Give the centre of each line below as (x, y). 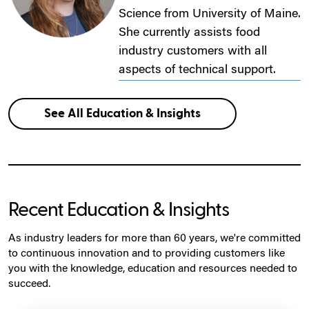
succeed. (29, 284)
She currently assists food (189, 33)
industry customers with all (193, 51)
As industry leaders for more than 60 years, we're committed (154, 238)
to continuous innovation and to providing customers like (147, 253)
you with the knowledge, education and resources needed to (153, 269)
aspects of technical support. (197, 70)
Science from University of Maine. (210, 14)
